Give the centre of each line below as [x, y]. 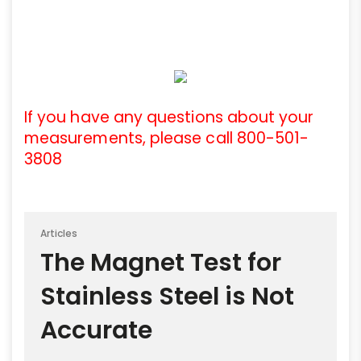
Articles [59, 233]
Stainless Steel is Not [167, 296]
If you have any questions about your [169, 117]
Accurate [96, 330]
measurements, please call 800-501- [167, 138]
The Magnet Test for [161, 262]
